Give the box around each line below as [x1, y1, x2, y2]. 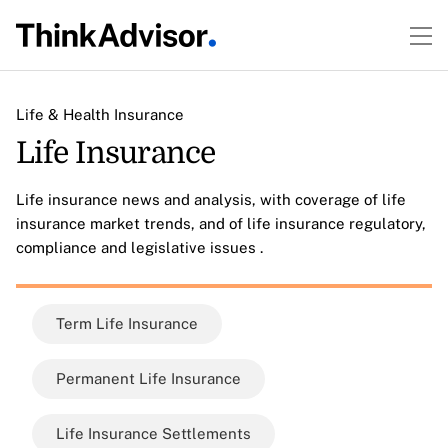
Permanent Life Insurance [56, 370, 241, 387]
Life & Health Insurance [16, 106, 184, 123]
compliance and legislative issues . [16, 239, 263, 256]
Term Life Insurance [56, 315, 198, 332]
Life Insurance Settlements [56, 425, 251, 442]
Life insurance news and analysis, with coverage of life [16, 191, 406, 208]
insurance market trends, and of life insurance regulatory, [16, 215, 426, 232]
